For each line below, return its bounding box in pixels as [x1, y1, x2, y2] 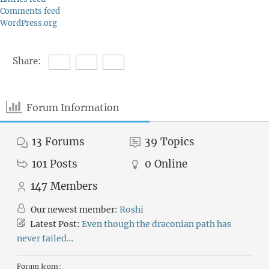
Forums [45, 135, 85, 148]
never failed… [17, 233, 73, 244]
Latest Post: [28, 219, 82, 229]
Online [154, 157, 188, 171]
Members [50, 180, 98, 193]
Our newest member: [29, 204, 119, 215]
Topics [160, 135, 195, 148]
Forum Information [26, 101, 120, 113]
